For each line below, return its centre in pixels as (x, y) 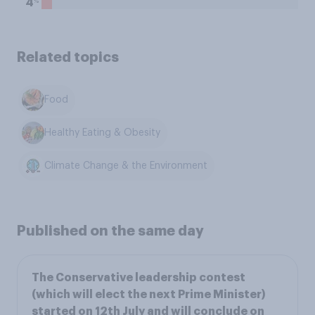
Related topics (68, 57)
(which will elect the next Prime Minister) (149, 295)
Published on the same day (110, 231)
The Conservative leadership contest (139, 278)
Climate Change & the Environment (126, 166)
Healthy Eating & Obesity (103, 133)
